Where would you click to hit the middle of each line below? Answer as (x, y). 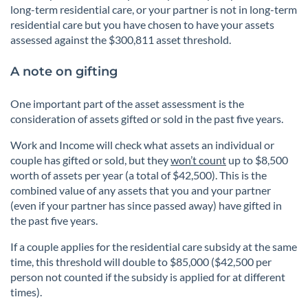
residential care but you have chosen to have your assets (142, 25)
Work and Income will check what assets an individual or (142, 145)
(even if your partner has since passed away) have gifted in (146, 206)
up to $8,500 (257, 160)
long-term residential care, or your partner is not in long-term (154, 10)
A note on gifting (64, 72)
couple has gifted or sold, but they (90, 160)
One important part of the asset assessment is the (127, 104)
